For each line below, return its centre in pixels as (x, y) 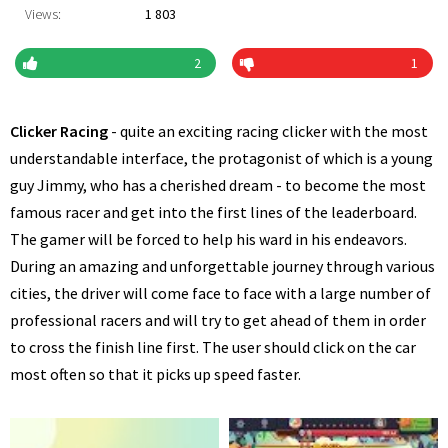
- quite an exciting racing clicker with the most (268, 131)
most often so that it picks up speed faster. (155, 374)
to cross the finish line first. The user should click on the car (213, 347)
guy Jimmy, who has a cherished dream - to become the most (218, 185)
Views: (43, 14)
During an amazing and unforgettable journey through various (222, 266)
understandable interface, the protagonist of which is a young (221, 158)
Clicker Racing (59, 131)
